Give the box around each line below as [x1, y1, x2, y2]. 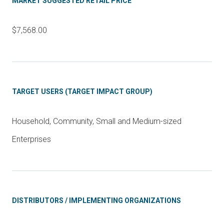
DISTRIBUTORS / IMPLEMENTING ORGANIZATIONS [12, 196, 181, 205]
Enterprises [12, 134, 51, 144]
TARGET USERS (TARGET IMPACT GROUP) [12, 87, 152, 96]
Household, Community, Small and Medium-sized [12, 116, 181, 126]
